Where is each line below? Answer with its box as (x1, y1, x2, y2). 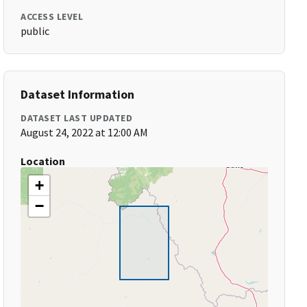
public (21, 24, 50, 38)
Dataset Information (21, 86, 135, 102)
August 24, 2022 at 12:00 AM (21, 125, 149, 139)
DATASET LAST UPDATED (21, 112, 133, 124)
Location (21, 154, 66, 168)
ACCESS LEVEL (21, 10, 84, 23)
